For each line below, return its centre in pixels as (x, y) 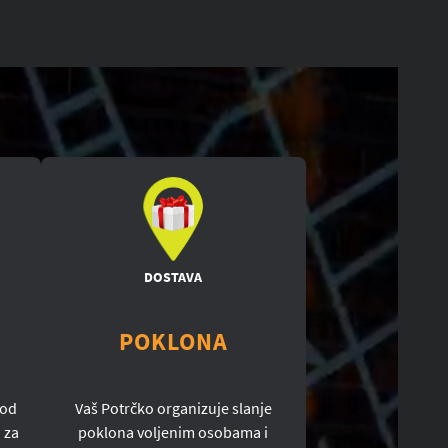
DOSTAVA (173, 276)
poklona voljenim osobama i (173, 431)
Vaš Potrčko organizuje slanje (173, 407)
